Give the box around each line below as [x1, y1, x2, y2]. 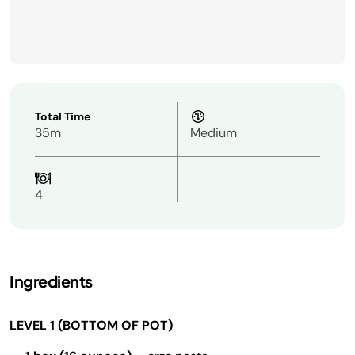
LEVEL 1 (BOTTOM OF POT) [10, 317, 173, 334]
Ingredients [10, 271, 93, 291]
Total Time [35, 109, 90, 124]
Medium [190, 124, 237, 141]
